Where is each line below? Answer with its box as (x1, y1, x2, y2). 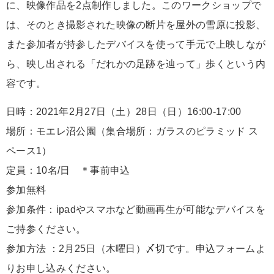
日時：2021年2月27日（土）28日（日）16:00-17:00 (6, 106, 242, 117)
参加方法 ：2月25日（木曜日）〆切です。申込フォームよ (6, 243, 265, 254)
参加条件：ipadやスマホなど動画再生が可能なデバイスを (6, 204, 265, 215)
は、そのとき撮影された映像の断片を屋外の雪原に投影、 (6, 20, 266, 31)
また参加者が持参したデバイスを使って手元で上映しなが (6, 39, 266, 50)
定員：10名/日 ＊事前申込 (6, 165, 130, 176)
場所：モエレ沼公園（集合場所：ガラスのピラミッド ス (6, 126, 259, 137)
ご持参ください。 (6, 224, 86, 235)
